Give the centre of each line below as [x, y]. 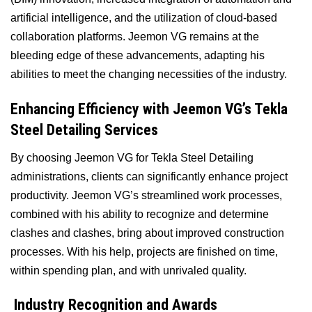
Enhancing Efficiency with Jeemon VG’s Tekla [149, 109]
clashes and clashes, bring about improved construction [147, 233]
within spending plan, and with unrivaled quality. [128, 270]
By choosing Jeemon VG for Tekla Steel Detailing [132, 157]
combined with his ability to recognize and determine [140, 214]
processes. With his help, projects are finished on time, [144, 251]
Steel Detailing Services [84, 130]
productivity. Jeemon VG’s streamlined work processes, [146, 195]
